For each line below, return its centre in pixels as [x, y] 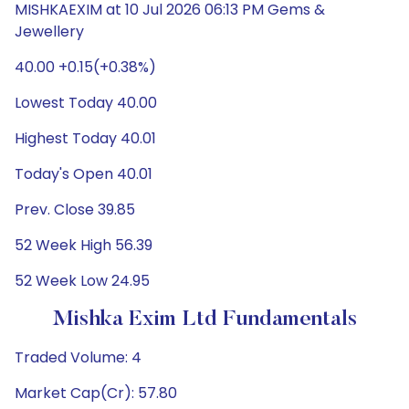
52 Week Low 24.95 [82, 281]
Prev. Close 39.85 [75, 210]
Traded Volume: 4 [78, 357]
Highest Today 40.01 [85, 138]
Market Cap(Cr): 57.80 [96, 393]
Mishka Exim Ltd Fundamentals [204, 320]
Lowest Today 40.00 [86, 103]
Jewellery [49, 31]
